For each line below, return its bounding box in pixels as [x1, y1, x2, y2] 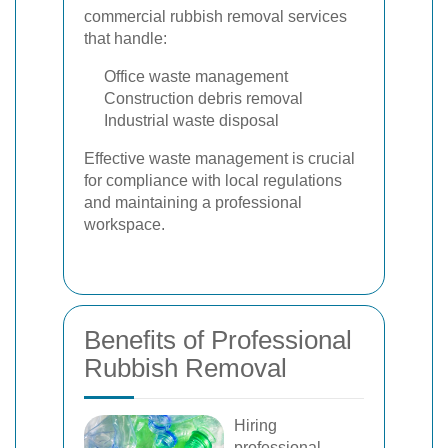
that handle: [84, 30, 167, 47]
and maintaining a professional [84, 194, 302, 211]
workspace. [84, 216, 165, 233]
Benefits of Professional [84, 325, 352, 355]
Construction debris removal [104, 90, 303, 107]
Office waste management [104, 68, 288, 85]
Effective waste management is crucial [84, 150, 355, 167]
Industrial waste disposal [104, 112, 279, 129]
